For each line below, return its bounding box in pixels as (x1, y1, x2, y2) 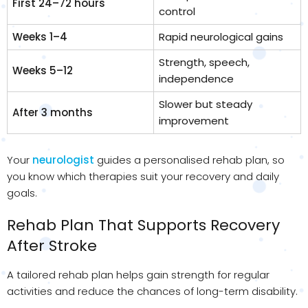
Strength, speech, (158, 54, 250, 69)
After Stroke (7, 235, 97, 257)
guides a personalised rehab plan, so (94, 153, 285, 168)
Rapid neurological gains (158, 29, 283, 44)
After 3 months (12, 104, 93, 120)
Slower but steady (158, 96, 252, 111)
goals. (7, 186, 37, 201)
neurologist (32, 153, 94, 168)
